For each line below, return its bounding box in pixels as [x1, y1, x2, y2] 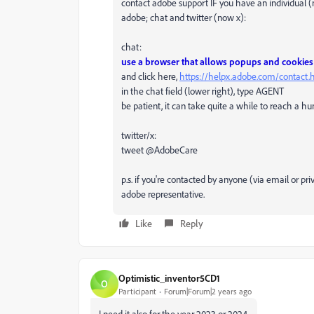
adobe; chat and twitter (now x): [121, 11, 246, 23]
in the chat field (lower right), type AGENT [121, 85, 284, 97]
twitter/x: [121, 129, 156, 141]
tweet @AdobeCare [121, 144, 198, 156]
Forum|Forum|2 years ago [164, 285, 252, 296]
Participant [118, 285, 156, 296]
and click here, [121, 70, 179, 82]
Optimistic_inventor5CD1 [118, 271, 220, 284]
